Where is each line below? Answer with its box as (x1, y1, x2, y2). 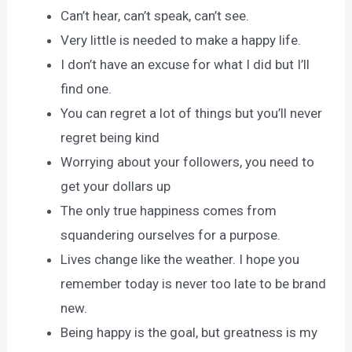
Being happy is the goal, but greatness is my (60, 324, 318, 340)
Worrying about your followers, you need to (60, 153, 315, 170)
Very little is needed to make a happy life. (60, 31, 302, 48)
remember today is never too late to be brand (60, 275, 327, 291)
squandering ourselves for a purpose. (60, 226, 281, 243)
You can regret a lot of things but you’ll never (60, 104, 323, 121)
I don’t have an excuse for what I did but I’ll (60, 56, 310, 72)
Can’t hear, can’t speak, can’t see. (60, 7, 250, 24)
